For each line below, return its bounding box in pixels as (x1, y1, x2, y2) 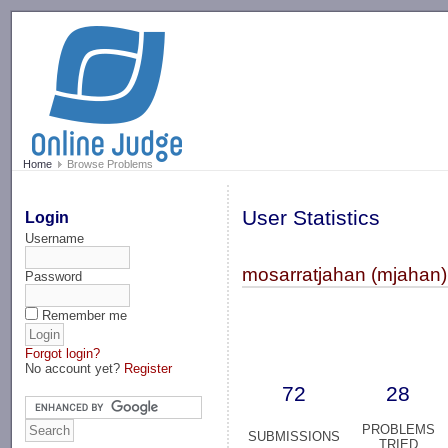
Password (25, 268, 83, 284)
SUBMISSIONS (248, 429, 341, 445)
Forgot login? (25, 345, 101, 361)
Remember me (42, 307, 128, 323)
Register (124, 360, 173, 376)
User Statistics (242, 206, 381, 231)
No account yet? (25, 360, 125, 376)
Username (25, 230, 85, 246)
